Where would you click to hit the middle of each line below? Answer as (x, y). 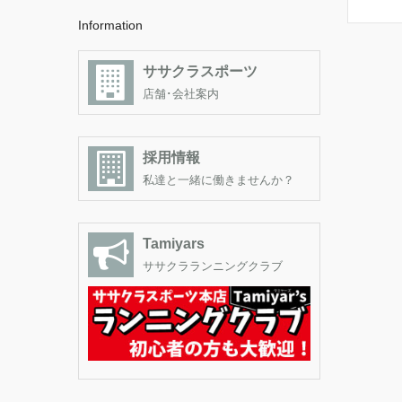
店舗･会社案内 (181, 94)
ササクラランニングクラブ (213, 267)
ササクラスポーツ (201, 72)
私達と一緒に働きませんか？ (219, 180)
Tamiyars (174, 244)
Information (110, 26)
